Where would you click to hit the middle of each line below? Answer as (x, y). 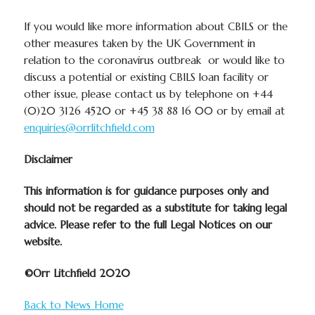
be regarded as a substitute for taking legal (181, 208)
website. (43, 242)
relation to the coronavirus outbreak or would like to (154, 60)
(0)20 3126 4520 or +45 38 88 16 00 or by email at (154, 111)
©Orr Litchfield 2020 (77, 273)
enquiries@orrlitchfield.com (89, 128)
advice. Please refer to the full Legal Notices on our (148, 225)
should (41, 208)
